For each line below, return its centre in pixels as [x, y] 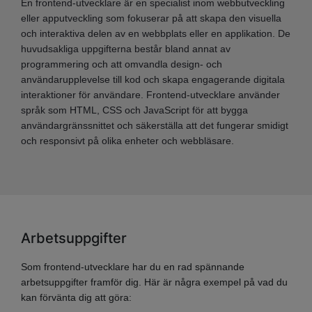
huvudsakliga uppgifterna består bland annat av [126, 49]
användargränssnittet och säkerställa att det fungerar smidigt [155, 125]
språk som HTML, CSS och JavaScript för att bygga [134, 110]
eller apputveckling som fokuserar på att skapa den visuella [151, 18]
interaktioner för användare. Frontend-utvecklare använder [150, 95]
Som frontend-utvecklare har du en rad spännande [133, 267]
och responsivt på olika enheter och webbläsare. [127, 141]
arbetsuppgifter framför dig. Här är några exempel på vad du [154, 282]
